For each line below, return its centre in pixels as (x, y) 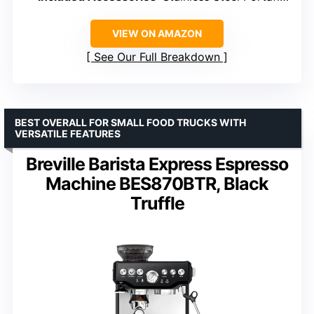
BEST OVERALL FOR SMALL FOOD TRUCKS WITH (130, 123)
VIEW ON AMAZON (157, 34)
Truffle (157, 204)
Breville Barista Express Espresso (157, 164)
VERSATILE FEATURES (68, 134)
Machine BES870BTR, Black (157, 184)
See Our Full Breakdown (157, 57)
